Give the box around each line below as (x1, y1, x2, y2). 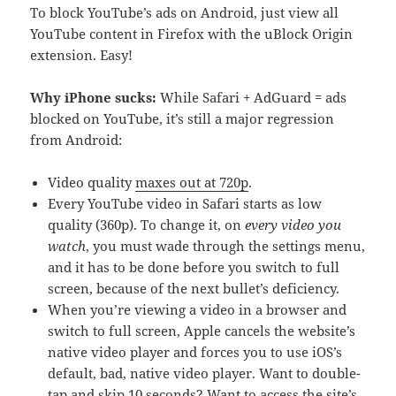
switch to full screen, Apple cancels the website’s (48, 321, 356, 339)
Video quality (48, 172, 136, 191)
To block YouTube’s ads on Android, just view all (30, 3, 339, 21)
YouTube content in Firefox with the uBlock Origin (30, 24, 354, 42)
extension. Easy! (30, 45, 133, 64)
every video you (245, 215, 342, 233)
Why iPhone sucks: (30, 88, 157, 106)
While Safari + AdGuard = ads (156, 88, 347, 106)
